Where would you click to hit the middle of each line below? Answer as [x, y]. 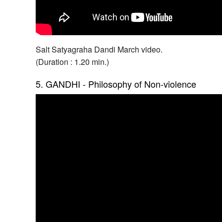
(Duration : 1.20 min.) [73, 62]
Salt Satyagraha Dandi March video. [99, 50]
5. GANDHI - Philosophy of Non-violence [116, 84]
